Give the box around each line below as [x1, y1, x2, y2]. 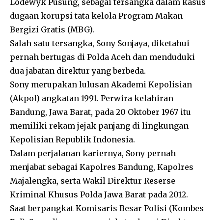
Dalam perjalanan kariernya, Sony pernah [10, 148, 176, 159]
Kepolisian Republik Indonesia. [10, 135, 135, 145]
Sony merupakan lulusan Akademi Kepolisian [10, 80, 192, 90]
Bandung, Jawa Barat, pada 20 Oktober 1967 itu [10, 107, 191, 117]
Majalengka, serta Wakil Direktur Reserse [10, 176, 175, 186]
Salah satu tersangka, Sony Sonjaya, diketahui [10, 38, 190, 49]
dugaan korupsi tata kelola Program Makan [10, 11, 183, 21]
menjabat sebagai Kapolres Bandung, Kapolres [10, 162, 193, 172]
